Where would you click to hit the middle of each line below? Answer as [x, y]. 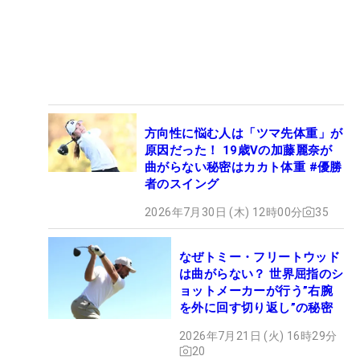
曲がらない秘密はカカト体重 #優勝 [243, 167]
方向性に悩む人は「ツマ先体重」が [244, 133]
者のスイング [182, 184]
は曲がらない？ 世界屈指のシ [262, 274]
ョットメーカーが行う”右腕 [256, 290]
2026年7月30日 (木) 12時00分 [224, 212]
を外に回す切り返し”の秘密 [256, 307]
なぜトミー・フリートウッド [260, 257]
